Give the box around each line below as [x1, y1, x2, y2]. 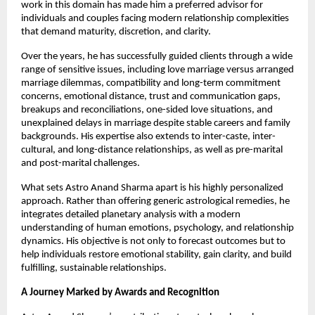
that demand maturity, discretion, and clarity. [21, 27, 211, 38]
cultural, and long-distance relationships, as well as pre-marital [21, 145, 283, 156]
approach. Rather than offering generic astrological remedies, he [21, 196, 290, 207]
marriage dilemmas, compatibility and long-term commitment [21, 78, 281, 89]
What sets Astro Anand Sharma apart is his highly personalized [21, 183, 283, 194]
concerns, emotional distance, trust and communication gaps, [21, 91, 281, 103]
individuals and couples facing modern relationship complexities [21, 13, 289, 25]
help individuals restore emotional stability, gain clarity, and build [21, 250, 292, 261]
